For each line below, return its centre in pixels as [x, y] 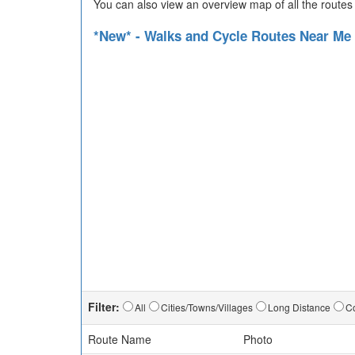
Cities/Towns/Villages [207, 307]
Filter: [104, 307]
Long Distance [299, 307]
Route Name [120, 339]
